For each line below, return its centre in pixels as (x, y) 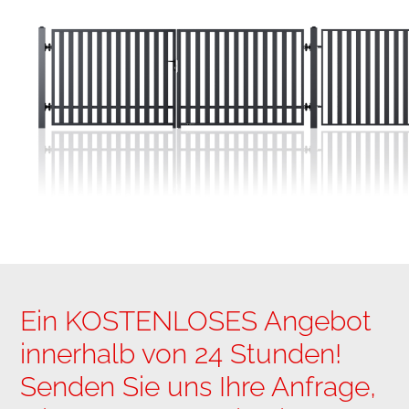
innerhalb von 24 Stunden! (181, 353)
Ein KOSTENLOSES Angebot (196, 320)
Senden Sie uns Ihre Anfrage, (199, 386)
